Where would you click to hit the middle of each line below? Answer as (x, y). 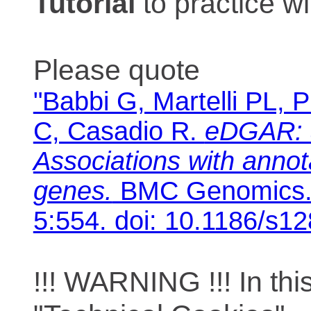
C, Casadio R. (119, 132)
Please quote (116, 70)
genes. (73, 191)
